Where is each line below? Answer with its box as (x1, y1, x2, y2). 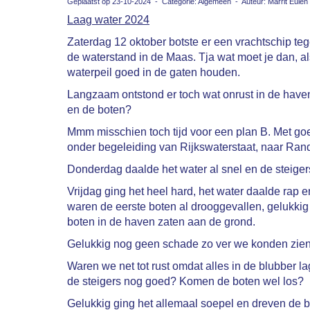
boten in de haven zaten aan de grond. (67, 216, 255, 228)
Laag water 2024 (67, 14, 149, 26)
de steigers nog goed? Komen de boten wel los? (67, 275, 304, 287)
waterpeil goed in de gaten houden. (67, 66, 240, 78)
